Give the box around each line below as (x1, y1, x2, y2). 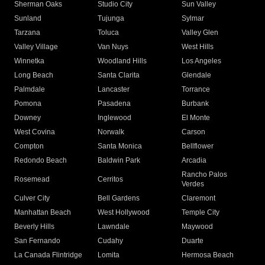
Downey (14, 114, 41, 122)
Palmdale (14, 85, 45, 94)
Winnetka (14, 57, 44, 66)
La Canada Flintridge (14, 251, 82, 260)
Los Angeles (181, 57, 221, 66)
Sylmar (181, 14, 204, 23)
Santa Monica (98, 142, 143, 151)
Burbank (181, 99, 209, 108)
